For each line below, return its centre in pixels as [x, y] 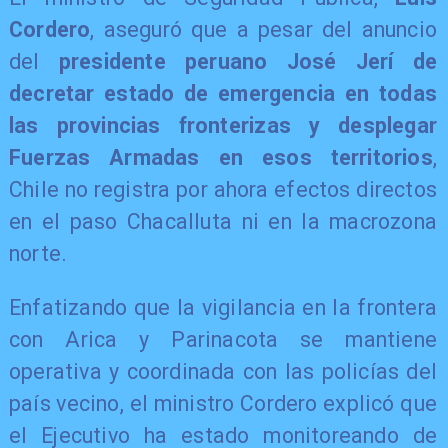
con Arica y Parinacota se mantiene [223, 339]
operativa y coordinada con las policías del [223, 371]
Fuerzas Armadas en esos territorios [220, 158]
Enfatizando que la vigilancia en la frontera [223, 307]
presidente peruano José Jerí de [248, 62]
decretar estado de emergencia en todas [223, 94]
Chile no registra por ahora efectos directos [223, 190]
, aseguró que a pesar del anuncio [264, 30]
